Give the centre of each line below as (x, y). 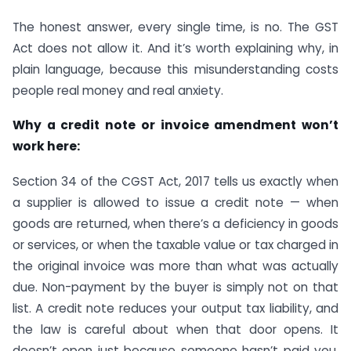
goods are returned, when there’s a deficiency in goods (175, 224)
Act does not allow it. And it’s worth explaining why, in (175, 48)
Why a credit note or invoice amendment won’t (175, 125)
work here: (46, 147)
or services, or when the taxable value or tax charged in (175, 245)
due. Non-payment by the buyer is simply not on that (175, 288)
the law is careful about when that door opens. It (175, 330)
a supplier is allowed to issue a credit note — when (175, 203)
